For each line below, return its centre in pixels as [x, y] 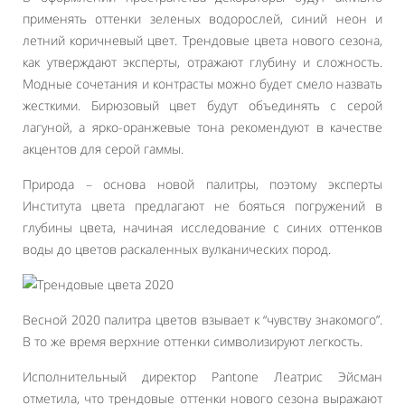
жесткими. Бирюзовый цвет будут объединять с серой [202, 105]
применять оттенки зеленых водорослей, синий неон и [202, 19]
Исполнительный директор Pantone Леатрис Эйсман [202, 377]
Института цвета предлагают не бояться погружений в [202, 206]
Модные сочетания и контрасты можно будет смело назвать [202, 84]
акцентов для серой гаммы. [103, 149]
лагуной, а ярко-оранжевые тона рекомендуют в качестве [202, 127]
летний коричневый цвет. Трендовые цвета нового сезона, [202, 40]
